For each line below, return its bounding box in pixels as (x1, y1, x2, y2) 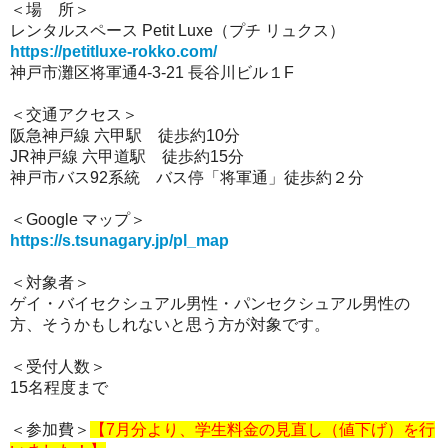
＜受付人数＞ (10, 358, 106, 375)
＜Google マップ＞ (10, 211, 146, 228)
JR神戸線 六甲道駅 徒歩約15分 (10, 148, 244, 165)
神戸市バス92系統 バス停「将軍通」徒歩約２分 (10, 169, 368, 186)
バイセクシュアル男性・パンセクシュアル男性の (58, 295, 410, 312)
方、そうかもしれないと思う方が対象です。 (10, 316, 330, 333)
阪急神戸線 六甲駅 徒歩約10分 (10, 127, 240, 144)
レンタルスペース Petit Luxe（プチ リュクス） (10, 22, 345, 39)
